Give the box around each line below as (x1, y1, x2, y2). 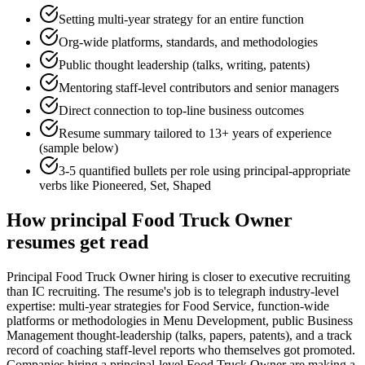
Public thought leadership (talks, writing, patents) (59, 58, 310, 73)
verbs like (39, 178, 92, 193)
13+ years (209, 126, 259, 141)
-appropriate (288, 164, 350, 178)
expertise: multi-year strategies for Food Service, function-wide (7, 299, 329, 314)
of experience (259, 126, 332, 141)
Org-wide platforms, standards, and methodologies (59, 35, 318, 50)
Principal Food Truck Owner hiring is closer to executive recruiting (7, 270, 350, 284)
